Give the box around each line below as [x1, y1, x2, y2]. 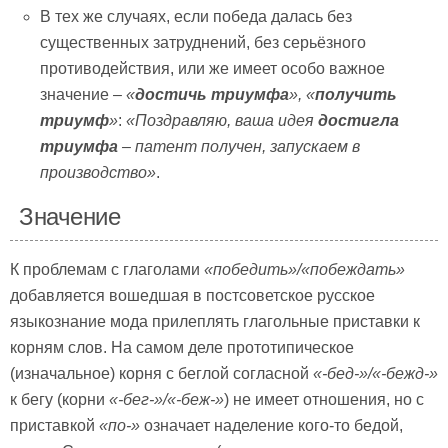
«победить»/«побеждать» [204, 260, 405, 278]
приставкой [10, 416, 99, 434]
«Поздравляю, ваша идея [126, 111, 319, 129]
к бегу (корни [10, 390, 109, 408]
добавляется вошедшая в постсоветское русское [10, 286, 375, 304]
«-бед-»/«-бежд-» [313, 364, 438, 382]
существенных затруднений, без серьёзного [40, 33, 367, 51]
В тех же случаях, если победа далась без [40, 7, 353, 25]
